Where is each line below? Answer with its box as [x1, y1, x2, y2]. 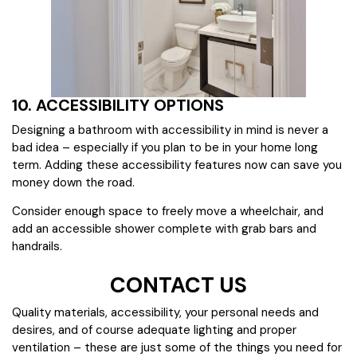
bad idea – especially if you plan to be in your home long [12, 139, 318, 156]
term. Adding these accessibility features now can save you [12, 157, 342, 174]
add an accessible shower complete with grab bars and [12, 221, 316, 237]
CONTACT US [110, 271, 247, 300]
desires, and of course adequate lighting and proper [12, 322, 296, 339]
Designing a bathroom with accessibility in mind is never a [12, 122, 328, 139]
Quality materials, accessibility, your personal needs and [12, 304, 319, 321]
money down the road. [12, 175, 135, 191]
